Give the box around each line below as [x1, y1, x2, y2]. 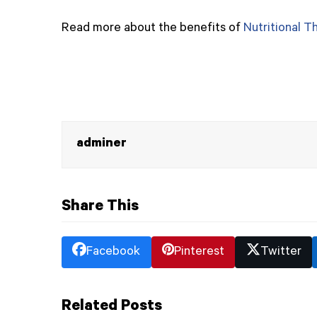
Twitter [260, 245, 301, 260]
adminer [76, 137, 127, 151]
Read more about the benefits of [62, 21, 243, 36]
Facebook [86, 245, 141, 260]
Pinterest [174, 245, 224, 260]
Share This [62, 198, 139, 216]
